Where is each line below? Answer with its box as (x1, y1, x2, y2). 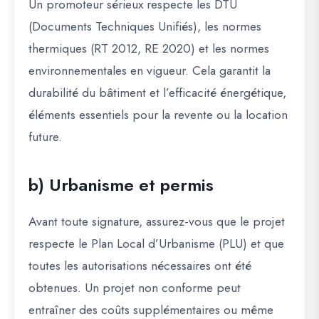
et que (247, 234, 284, 253)
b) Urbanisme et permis (28, 172, 214, 197)
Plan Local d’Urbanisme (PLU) (91, 234, 247, 253)
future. (28, 127, 62, 146)
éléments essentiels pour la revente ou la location (28, 105, 288, 124)
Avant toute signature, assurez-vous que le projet (28, 212, 285, 231)
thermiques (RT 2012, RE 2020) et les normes (28, 39, 269, 58)
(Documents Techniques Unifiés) (28, 17, 197, 36)
